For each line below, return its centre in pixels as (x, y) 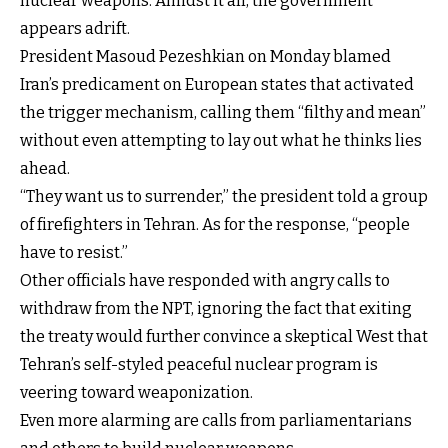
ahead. (45, 169)
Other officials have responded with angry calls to (205, 281)
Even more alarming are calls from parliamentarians (216, 421)
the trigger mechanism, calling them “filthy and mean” (223, 113)
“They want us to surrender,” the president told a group (224, 197)
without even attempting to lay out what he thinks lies (221, 141)
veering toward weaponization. (136, 393)
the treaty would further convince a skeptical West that (224, 337)
